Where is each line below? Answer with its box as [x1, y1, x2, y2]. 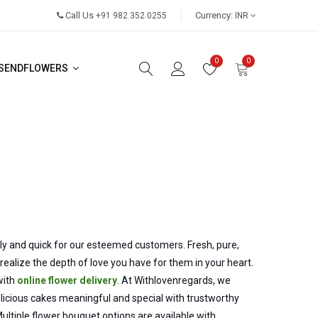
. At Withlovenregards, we [117, 275, 231, 286]
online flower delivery [17, 275, 117, 286]
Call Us [65, 10, 96, 21]
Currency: [195, 10, 233, 21]
